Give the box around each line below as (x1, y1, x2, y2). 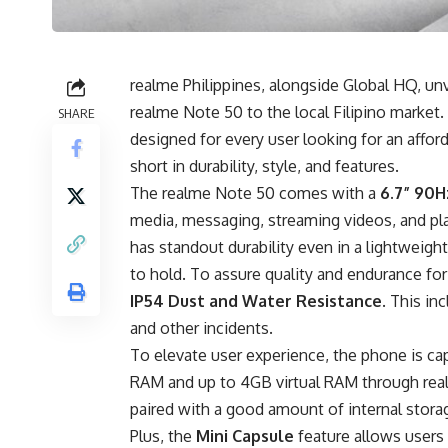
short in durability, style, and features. (130, 156, 399, 177)
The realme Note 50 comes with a (130, 183, 380, 204)
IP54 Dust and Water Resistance (130, 291, 382, 312)
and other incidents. (130, 318, 273, 339)
